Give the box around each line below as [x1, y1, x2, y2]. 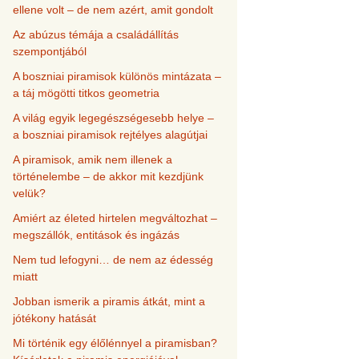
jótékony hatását [13, 312, 96, 325]
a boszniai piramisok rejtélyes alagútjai [13, 128, 208, 141]
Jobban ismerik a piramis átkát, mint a [13, 295, 205, 308]
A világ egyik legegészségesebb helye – [13, 111, 214, 124]
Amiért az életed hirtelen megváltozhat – [13, 212, 217, 224]
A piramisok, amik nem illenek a [13, 153, 172, 166]
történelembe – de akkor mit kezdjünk [13, 170, 204, 183]
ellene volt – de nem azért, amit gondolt [13, 3, 213, 16]
